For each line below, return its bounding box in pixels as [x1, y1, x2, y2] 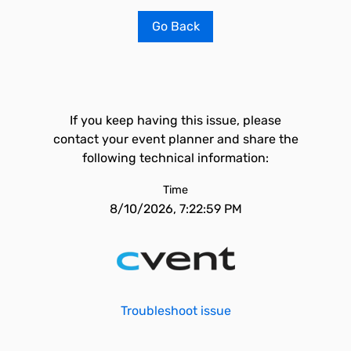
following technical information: [82, 150, 269, 165]
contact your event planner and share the [52, 132, 299, 147]
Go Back [151, 19, 200, 34]
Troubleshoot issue [120, 303, 231, 318]
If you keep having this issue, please [70, 113, 281, 128]
